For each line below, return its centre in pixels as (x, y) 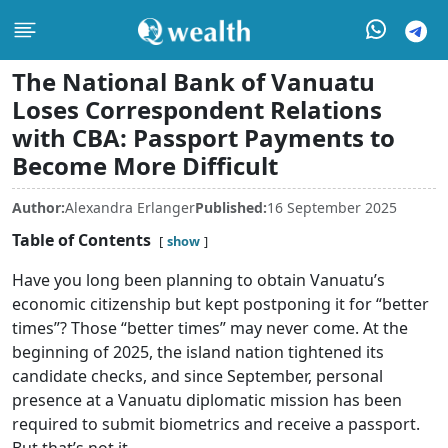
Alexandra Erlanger (130, 207)
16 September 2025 (332, 207)
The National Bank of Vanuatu (193, 81)
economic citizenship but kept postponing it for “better (220, 304)
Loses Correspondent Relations (197, 109)
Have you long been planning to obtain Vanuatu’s (198, 280)
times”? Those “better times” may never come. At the (210, 328)
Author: (38, 207)
